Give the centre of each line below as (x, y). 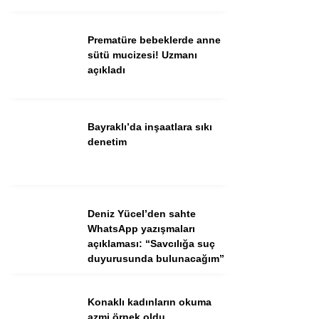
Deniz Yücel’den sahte (142, 214)
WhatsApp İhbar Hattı (230, 299)
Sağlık (170, 88)
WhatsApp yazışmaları (141, 229)
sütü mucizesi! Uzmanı (142, 55)
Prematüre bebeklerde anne (154, 40)
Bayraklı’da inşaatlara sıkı (150, 127)
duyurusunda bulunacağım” (156, 258)
